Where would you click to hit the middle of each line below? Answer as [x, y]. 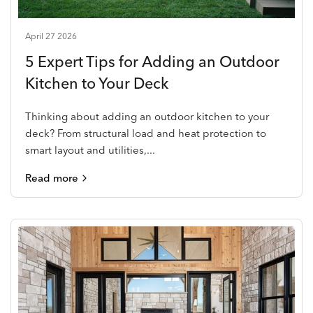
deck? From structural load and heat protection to [146, 133]
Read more [52, 178]
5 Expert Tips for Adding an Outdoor [152, 61]
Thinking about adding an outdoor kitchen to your [147, 116]
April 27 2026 [51, 36]
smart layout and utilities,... [90, 150]
